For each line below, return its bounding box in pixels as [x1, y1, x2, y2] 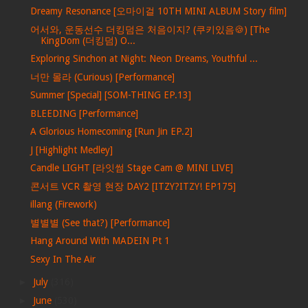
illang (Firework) [30, 199, 97, 210]
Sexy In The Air [30, 253, 96, 265]
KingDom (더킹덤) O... [40, 34, 135, 46]
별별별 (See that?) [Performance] [30, 217, 170, 228]
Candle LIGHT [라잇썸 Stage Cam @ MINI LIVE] [30, 162, 233, 174]
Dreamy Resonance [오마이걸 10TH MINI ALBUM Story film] [30, 5, 287, 17]
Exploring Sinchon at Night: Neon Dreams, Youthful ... [30, 53, 258, 65]
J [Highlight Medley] [30, 144, 113, 155]
